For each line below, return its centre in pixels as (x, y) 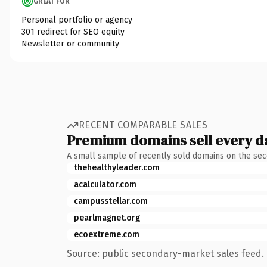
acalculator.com (105, 184)
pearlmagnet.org (107, 218)
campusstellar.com (111, 201)
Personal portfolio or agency (77, 20)
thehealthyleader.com (117, 167)
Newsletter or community (70, 44)
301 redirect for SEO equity (73, 32)
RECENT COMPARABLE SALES (143, 125)
